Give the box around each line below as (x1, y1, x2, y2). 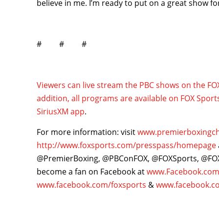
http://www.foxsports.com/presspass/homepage (37, 140, 217, 151)
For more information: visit (37, 127, 138, 137)
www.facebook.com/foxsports (37, 179, 147, 190)
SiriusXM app (37, 106, 85, 117)
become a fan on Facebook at (37, 166, 147, 177)
